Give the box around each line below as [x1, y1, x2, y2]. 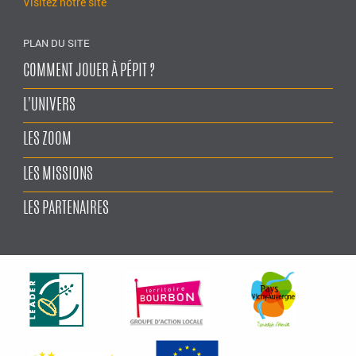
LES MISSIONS [23, 166, 94, 183]
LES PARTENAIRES [23, 201, 110, 218]
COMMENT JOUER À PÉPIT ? [23, 63, 156, 79]
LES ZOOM [23, 132, 72, 149]
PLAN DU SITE [23, 35, 91, 50]
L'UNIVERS [23, 97, 76, 114]
